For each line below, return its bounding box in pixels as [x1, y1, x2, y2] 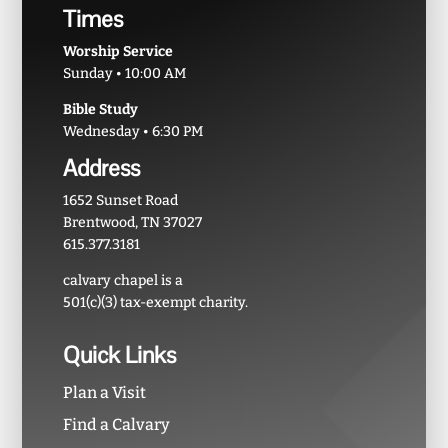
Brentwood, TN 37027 [62, 213, 202, 231]
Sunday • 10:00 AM [62, 64, 186, 82]
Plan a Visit [62, 382, 146, 402]
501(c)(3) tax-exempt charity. [62, 293, 248, 311]
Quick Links [62, 339, 176, 370]
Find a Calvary [62, 414, 170, 434]
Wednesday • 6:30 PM [62, 122, 203, 140]
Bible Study [62, 100, 138, 118]
